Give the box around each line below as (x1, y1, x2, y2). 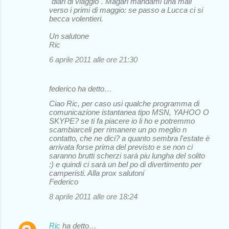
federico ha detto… (49, 84, 112, 93)
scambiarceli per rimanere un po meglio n (49, 125, 187, 134)
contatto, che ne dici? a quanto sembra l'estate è (49, 133, 210, 143)
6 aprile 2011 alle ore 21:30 (49, 55, 138, 64)
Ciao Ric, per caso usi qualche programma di (49, 99, 199, 108)
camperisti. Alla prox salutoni (49, 168, 144, 177)
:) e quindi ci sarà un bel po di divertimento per (49, 159, 201, 169)
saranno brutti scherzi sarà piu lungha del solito (49, 151, 205, 160)
